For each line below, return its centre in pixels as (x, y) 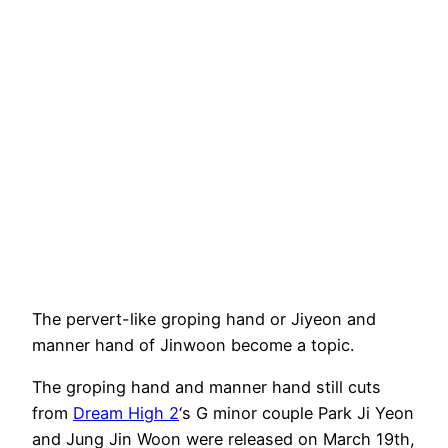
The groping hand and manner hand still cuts (206, 387)
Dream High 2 (126, 413)
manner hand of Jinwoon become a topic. (193, 344)
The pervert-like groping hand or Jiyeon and (204, 318)
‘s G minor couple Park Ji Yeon (296, 413)
